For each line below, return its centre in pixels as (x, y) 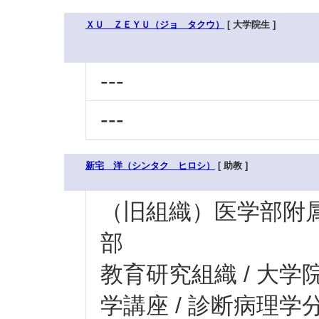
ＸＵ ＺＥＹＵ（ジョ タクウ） (155, 25)
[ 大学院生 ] (250, 25)
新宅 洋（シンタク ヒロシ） (150, 166)
